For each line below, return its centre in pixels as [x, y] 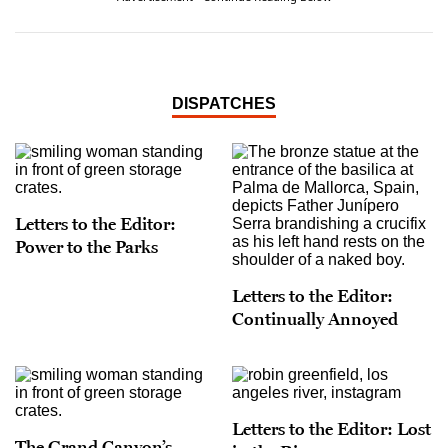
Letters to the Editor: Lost [331, 428]
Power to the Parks [86, 246]
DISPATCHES [224, 103]
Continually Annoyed [315, 318]
